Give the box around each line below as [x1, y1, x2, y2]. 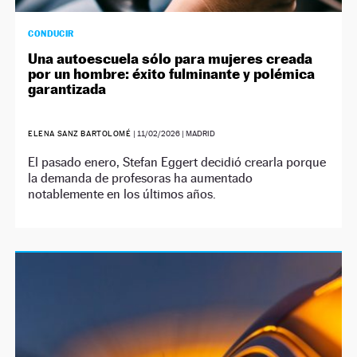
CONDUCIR [28, 28, 74, 39]
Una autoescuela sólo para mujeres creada [28, 50, 313, 67]
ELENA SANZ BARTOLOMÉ [28, 129, 131, 138]
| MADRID [179, 129, 215, 138]
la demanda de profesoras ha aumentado [28, 171, 253, 186]
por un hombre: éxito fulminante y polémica [28, 65, 316, 82]
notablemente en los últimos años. [28, 186, 217, 202]
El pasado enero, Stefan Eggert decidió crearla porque [28, 155, 327, 170]
